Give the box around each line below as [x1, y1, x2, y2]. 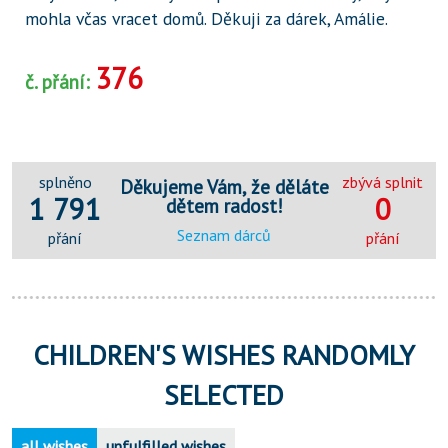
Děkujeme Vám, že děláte [119, 173, 329, 199]
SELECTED [164, 377, 284, 414]
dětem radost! [165, 192, 283, 218]
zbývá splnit [342, 171, 424, 192]
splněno [38, 171, 92, 192]
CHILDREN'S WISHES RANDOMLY [33, 337, 415, 374]
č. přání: [24, 69, 95, 95]
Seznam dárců [177, 225, 271, 246]
